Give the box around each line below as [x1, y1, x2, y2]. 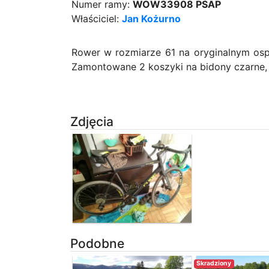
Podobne [70, 236, 124, 252]
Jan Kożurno [121, 12, 181, 25]
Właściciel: [71, 12, 122, 25]
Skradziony [196, 259, 232, 268]
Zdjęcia [70, 113, 113, 129]
